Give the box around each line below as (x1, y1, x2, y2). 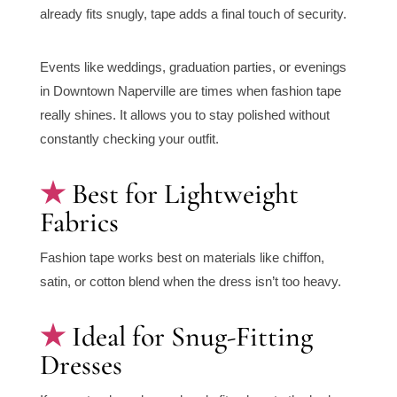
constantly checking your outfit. (39, 131, 219, 147)
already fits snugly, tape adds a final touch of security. (39, 6, 346, 22)
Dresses (39, 347, 122, 383)
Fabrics (39, 205, 119, 240)
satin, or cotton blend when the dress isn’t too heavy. (39, 274, 341, 290)
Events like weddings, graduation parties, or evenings (39, 59, 346, 75)
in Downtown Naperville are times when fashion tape (39, 83, 341, 99)
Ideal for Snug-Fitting (71, 319, 313, 354)
